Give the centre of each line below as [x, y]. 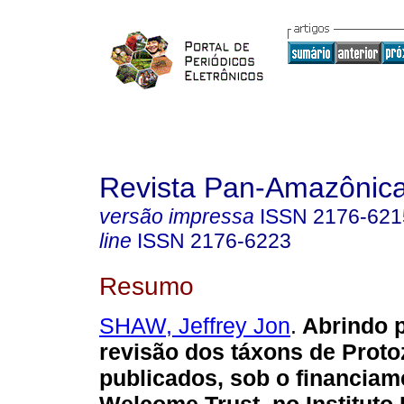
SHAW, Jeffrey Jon [195, 326]
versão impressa [177, 216]
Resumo [147, 285]
